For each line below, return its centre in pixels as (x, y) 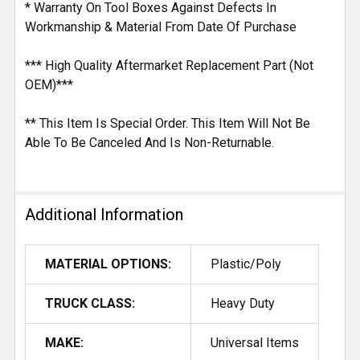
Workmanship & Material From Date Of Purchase (161, 27)
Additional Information (104, 214)
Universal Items (255, 342)
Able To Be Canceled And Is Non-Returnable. (149, 142)
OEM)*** (49, 84)
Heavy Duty (243, 303)
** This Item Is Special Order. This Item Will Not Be (168, 123)
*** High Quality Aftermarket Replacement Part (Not (169, 65)
